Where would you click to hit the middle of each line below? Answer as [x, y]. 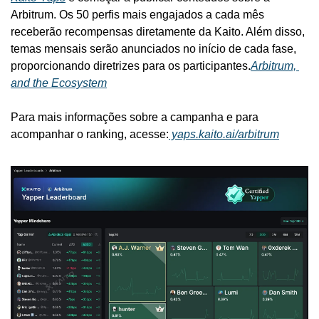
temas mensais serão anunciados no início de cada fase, [153, 49]
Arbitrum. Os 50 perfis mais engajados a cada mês [137, 15]
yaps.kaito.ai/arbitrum [224, 135]
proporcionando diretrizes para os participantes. [131, 66]
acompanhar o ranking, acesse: [90, 135]
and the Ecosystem [59, 83]
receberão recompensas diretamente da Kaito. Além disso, [158, 32]
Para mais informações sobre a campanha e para [135, 117]
